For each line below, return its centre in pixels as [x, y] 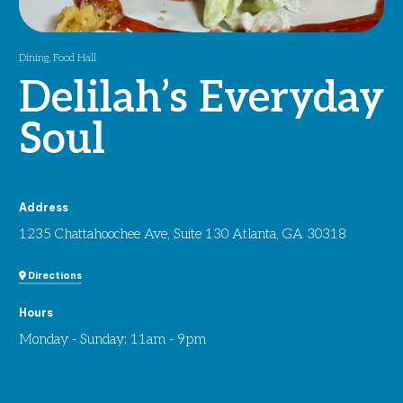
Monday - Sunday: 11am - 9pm [112, 340]
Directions [54, 276]
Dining [34, 58]
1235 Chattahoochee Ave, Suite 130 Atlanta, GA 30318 [183, 234]
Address [44, 207]
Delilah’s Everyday [201, 99]
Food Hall [75, 58]
